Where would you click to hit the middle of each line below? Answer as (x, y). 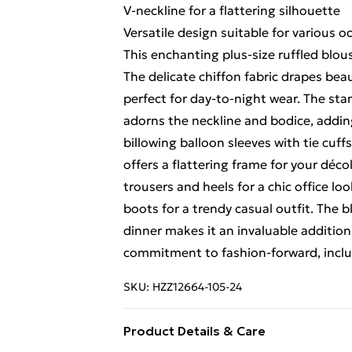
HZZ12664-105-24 (197, 287)
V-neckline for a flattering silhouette (232, 10)
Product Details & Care (194, 331)
